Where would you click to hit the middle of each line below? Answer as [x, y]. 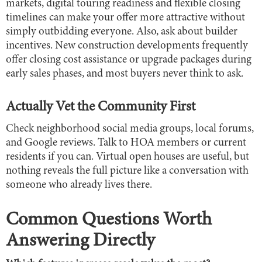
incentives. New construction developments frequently [127, 46]
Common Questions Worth [109, 220]
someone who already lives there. [79, 185]
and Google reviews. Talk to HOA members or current [126, 143]
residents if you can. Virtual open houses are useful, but [127, 157]
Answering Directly [80, 241]
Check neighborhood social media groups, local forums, [130, 129]
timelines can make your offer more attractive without [125, 18]
